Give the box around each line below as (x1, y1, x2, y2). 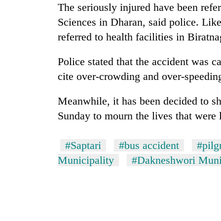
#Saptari (65, 139, 101, 152)
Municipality (58, 154, 114, 167)
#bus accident (119, 139, 179, 152)
